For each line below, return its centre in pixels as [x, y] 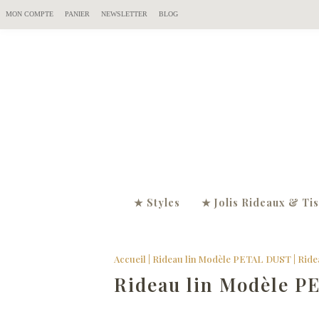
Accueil [130, 259]
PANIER [77, 14]
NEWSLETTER [124, 14]
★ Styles [157, 203]
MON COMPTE [30, 14]
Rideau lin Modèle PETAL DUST [222, 259]
